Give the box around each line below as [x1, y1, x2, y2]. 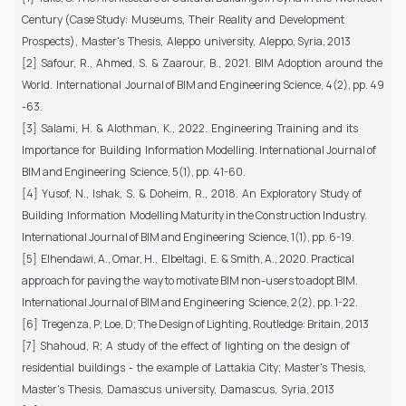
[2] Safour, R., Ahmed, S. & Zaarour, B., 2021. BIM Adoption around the [22, 54, 384, 71]
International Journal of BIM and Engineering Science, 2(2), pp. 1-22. [22, 294, 358, 310]
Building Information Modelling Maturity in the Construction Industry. [22, 207, 367, 223]
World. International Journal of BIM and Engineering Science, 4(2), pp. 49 [22, 76, 384, 92]
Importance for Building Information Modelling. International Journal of [22, 141, 376, 158]
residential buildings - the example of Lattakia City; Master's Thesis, [22, 359, 368, 375]
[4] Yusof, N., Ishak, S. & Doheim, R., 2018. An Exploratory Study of [22, 185, 363, 201]
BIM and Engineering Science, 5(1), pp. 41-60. [22, 163, 246, 179]
